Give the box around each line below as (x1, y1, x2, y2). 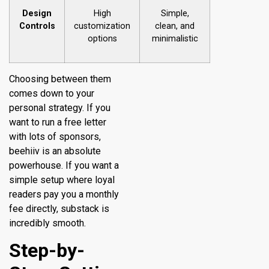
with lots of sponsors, (9, 130, 101, 142)
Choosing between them (9, 73, 111, 85)
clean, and (155, 20, 195, 31)
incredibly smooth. (9, 217, 86, 229)
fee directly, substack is (9, 202, 109, 214)
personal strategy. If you (9, 101, 110, 113)
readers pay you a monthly (9, 188, 119, 200)
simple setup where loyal (9, 174, 115, 186)
